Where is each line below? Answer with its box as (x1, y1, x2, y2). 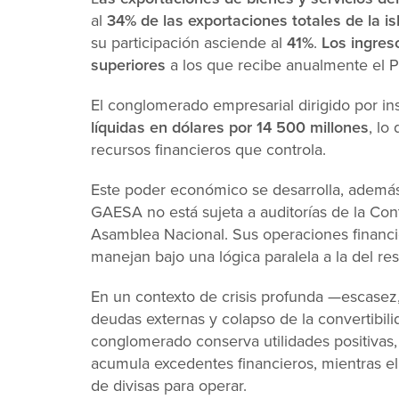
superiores (91, 53, 166, 77)
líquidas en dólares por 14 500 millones (91, 116, 369, 139)
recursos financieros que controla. (91, 138, 326, 161)
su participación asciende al (91, 31, 287, 54)
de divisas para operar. (91, 374, 247, 397)
